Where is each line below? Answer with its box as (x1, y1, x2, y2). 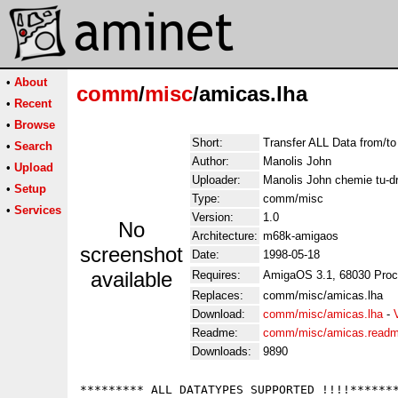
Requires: (192, 268, 241, 282)
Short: (192, 136, 223, 149)
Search (14, 139, 52, 153)
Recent (14, 97, 52, 110)
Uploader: (192, 173, 241, 187)
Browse (14, 118, 55, 131)
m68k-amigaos (263, 229, 338, 243)
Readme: (192, 326, 238, 339)
